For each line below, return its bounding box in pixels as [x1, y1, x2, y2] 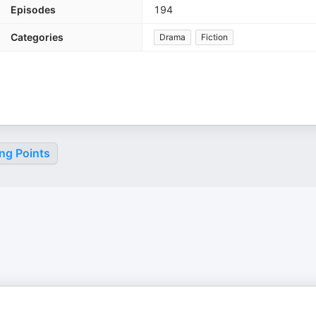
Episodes [11, 4, 56, 16]
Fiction [201, 32, 228, 42]
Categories [11, 31, 63, 43]
